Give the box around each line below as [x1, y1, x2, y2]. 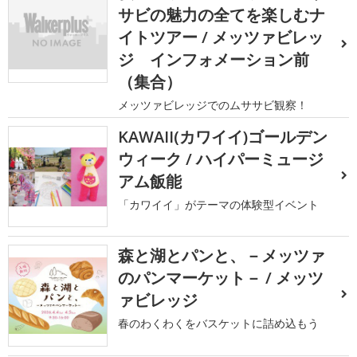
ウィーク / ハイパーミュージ [118, 148, 324, 170]
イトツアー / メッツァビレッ [118, 26, 324, 48]
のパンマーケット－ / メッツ [118, 267, 324, 289]
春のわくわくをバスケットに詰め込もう [118, 316, 320, 331]
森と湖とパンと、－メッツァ [118, 245, 326, 267]
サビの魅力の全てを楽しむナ [118, 4, 326, 25]
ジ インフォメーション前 [118, 49, 310, 70]
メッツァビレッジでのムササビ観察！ [118, 97, 308, 112]
